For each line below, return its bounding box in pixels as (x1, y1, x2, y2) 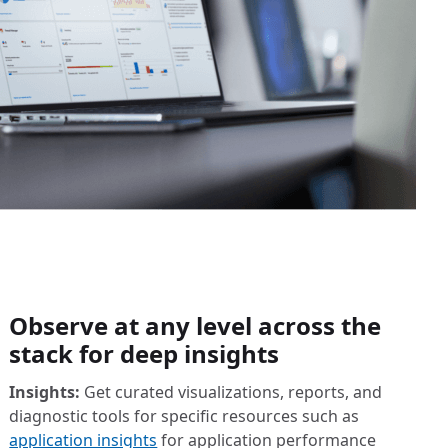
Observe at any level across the (9, 309, 382, 342)
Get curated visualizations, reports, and (80, 381, 383, 403)
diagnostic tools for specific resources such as (9, 405, 360, 427)
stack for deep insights (9, 337, 280, 370)
